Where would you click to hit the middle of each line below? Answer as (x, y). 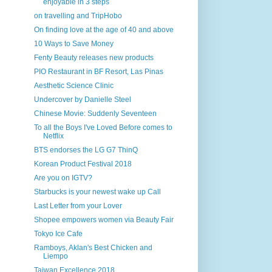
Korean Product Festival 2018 (83, 164)
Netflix (53, 136)
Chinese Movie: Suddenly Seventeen (95, 114)
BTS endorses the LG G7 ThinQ (86, 150)
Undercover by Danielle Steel (82, 100)
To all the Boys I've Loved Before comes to (103, 127)
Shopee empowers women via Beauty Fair (104, 220)
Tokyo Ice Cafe (58, 234)
